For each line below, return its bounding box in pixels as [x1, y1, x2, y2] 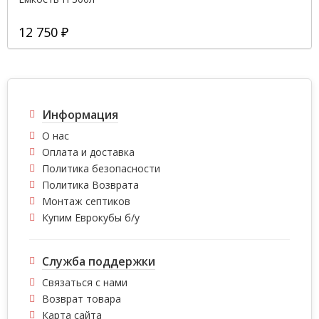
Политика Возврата [42, 178, 139, 192]
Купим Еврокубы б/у [42, 211, 140, 225]
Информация [42, 107, 118, 123]
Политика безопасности [42, 162, 160, 176]
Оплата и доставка [42, 145, 135, 159]
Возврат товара [42, 292, 121, 306]
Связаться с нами [42, 276, 127, 290]
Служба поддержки [42, 253, 155, 270]
